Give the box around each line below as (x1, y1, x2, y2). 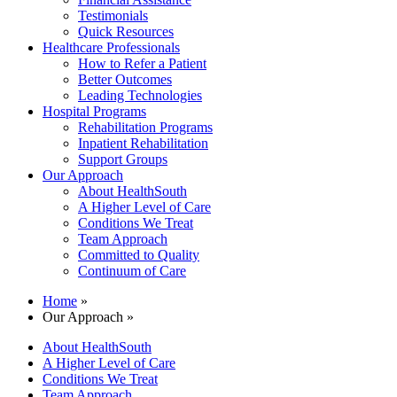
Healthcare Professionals (43, 40, 180, 55)
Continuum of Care (78, 263, 186, 278)
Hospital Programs (43, 104, 146, 119)
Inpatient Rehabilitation (78, 136, 208, 151)
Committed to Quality (78, 247, 199, 262)
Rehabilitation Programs (78, 120, 213, 135)
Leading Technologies (78, 88, 202, 103)
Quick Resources (78, 24, 174, 39)
